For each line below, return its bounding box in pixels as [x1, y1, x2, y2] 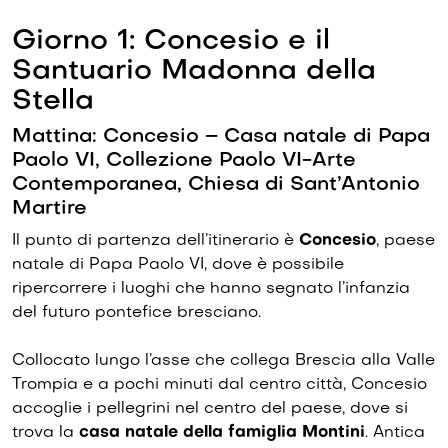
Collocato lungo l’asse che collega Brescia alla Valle [12, 353, 435, 369]
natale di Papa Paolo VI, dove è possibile [12, 257, 344, 273]
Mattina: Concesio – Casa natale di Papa [12, 127, 430, 147]
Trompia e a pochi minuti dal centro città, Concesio [12, 377, 427, 393]
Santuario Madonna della [12, 58, 376, 85]
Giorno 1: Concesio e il [12, 28, 330, 55]
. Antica [365, 425, 425, 441]
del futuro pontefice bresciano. [12, 305, 261, 321]
